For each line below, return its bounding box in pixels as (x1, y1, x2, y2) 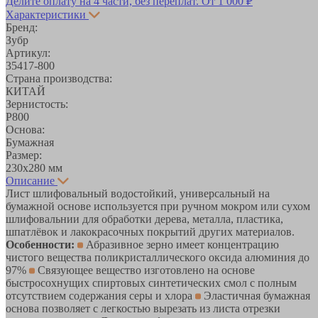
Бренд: (6, 21, 38, 33)
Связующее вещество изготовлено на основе (35, 263, 255, 276)
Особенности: (6, 238, 75, 251)
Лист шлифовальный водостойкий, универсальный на (6, 187, 270, 199)
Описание (6, 174, 55, 187)
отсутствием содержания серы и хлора (6, 289, 195, 302)
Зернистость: (6, 97, 68, 110)
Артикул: (6, 46, 50, 59)
